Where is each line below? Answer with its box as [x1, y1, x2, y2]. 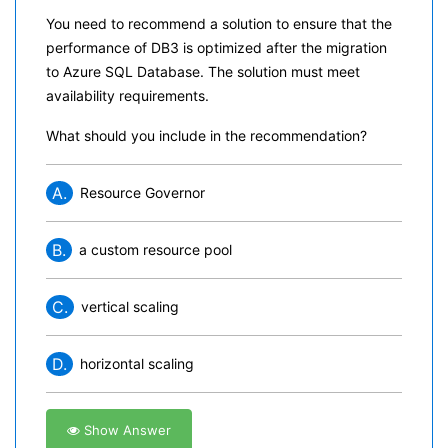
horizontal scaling [80, 355, 194, 372]
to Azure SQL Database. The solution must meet [46, 63, 360, 80]
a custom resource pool [79, 241, 232, 258]
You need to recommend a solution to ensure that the [46, 15, 392, 32]
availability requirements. [46, 87, 209, 104]
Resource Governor [80, 184, 205, 201]
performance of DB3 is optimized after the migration [46, 39, 387, 56]
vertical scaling [81, 298, 179, 315]
